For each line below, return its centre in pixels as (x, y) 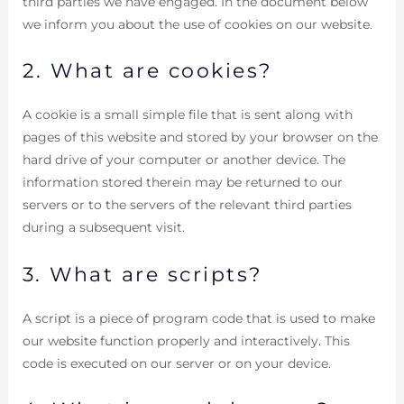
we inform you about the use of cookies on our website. (197, 24)
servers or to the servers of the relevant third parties (187, 205)
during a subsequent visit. (103, 228)
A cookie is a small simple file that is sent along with (187, 115)
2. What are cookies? (147, 71)
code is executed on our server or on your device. (176, 363)
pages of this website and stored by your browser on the (200, 138)
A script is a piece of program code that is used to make (198, 318)
